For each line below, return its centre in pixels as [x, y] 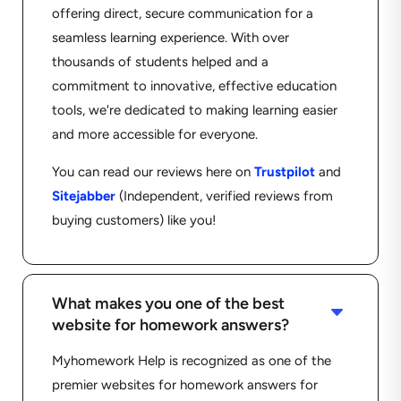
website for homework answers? [170, 325]
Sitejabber [83, 196]
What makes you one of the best [168, 304]
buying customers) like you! [133, 221]
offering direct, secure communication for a [182, 14]
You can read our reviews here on [153, 172]
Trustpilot [284, 172]
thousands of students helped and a [160, 62]
